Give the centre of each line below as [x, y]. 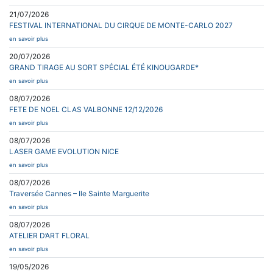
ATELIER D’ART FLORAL [49, 235]
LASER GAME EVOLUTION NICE [64, 151]
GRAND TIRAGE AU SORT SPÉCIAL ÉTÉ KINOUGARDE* [104, 67]
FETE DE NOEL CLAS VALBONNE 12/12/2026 [86, 109]
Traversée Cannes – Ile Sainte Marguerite [79, 193]
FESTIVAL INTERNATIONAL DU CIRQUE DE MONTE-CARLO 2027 [121, 25]
